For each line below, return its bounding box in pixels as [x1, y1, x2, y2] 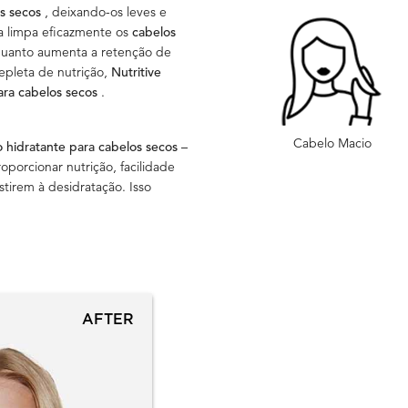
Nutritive [111, 64, 161, 81]
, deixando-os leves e [45, 4, 167, 21]
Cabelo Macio [293, 135, 372, 152]
